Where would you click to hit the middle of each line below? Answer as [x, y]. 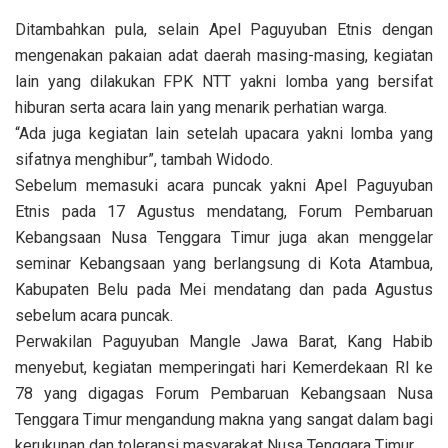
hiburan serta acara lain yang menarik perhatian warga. [201, 108]
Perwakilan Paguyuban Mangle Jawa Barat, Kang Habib [224, 342]
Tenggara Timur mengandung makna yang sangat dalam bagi [224, 420]
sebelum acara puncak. [94, 316]
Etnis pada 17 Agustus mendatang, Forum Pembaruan [224, 212]
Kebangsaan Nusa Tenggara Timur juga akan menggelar [224, 238]
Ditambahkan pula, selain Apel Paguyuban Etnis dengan [224, 30]
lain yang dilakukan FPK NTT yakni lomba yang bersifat [224, 82]
